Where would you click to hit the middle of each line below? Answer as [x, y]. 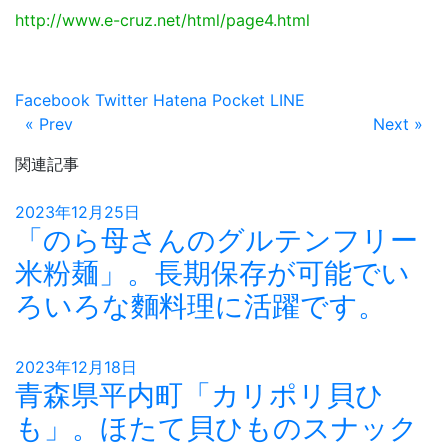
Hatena [177, 100]
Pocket [236, 100]
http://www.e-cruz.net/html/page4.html [162, 20]
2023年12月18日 [76, 367]
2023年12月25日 [77, 212]
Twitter [119, 100]
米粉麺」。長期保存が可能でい [212, 273]
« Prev [48, 124]
